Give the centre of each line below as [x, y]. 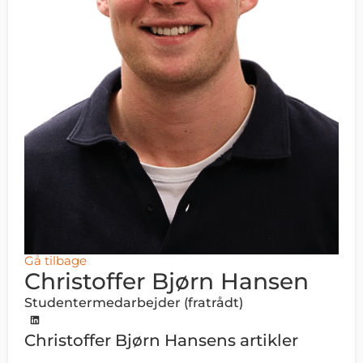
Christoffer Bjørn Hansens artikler [161, 340]
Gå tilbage [56, 260]
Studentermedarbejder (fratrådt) [134, 302]
